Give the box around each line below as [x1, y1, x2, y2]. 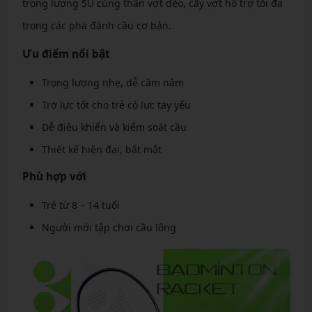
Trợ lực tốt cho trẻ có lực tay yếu [41, 98, 191, 111]
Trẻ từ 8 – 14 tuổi [41, 198, 120, 212]
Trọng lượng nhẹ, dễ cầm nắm [41, 76, 184, 89]
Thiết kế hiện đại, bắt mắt [41, 143, 162, 156]
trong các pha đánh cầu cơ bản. [22, 19, 171, 32]
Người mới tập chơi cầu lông [41, 221, 176, 234]
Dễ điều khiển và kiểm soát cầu [41, 120, 187, 134]
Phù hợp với [22, 169, 86, 184]
